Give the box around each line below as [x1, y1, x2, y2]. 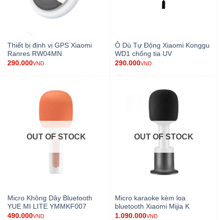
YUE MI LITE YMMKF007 [7, 203, 86, 211]
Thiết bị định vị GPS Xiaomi [7, 42, 92, 50]
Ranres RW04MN [7, 50, 62, 58]
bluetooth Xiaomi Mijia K [114, 203, 190, 211]
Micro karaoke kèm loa [114, 194, 186, 202]
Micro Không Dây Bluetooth [7, 194, 92, 202]
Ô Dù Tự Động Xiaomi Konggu [114, 42, 210, 50]
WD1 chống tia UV [114, 50, 172, 58]
